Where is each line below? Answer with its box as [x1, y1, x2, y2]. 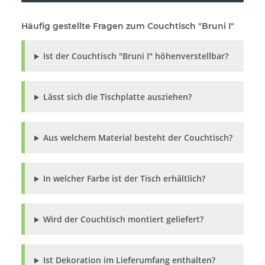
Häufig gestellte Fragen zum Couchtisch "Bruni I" [21, 21, 234, 32]
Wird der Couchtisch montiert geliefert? [43, 214, 203, 225]
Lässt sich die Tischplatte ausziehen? [43, 91, 192, 103]
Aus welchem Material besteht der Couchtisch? [43, 132, 232, 144]
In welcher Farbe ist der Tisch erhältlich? [43, 173, 205, 185]
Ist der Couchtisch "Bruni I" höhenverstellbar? [43, 50, 228, 62]
